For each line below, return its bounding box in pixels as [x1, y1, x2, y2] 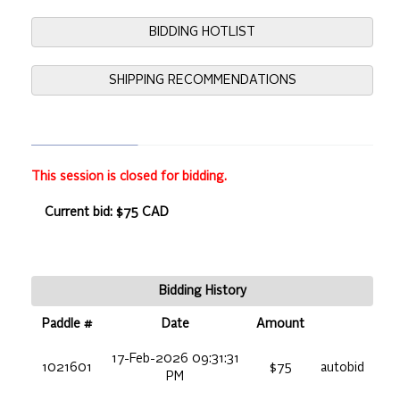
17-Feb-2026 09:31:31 [111, 352, 239, 365]
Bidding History [158, 284, 246, 297]
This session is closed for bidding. [31, 170, 227, 183]
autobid [321, 361, 364, 374]
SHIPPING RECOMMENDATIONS [108, 73, 296, 87]
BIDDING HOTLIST [149, 25, 255, 38]
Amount [256, 317, 304, 330]
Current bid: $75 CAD [45, 205, 169, 219]
